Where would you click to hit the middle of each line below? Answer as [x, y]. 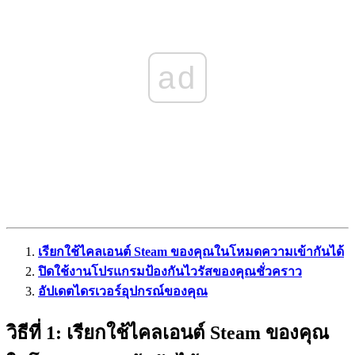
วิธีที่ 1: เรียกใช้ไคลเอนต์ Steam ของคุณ [168, 332]
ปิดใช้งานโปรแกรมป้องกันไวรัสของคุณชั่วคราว [170, 271]
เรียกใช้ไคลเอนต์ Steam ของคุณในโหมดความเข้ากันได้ [191, 251]
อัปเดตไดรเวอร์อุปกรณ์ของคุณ [123, 291]
